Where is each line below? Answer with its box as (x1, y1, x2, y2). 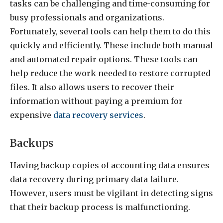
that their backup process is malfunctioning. (10, 202, 190, 213)
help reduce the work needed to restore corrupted (10, 68, 211, 79)
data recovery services (53, 110, 143, 120)
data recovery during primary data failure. (10, 174, 179, 185)
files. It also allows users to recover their (10, 82, 174, 93)
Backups (10, 136, 54, 150)
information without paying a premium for (10, 96, 183, 107)
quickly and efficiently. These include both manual (10, 40, 213, 51)
